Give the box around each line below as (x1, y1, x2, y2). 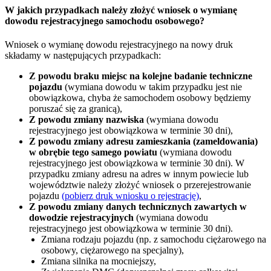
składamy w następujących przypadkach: (5, 50, 161, 61)
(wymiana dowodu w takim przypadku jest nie (62, 82, 242, 93)
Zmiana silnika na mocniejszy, (41, 256, 156, 267)
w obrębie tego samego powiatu (29, 147, 157, 158)
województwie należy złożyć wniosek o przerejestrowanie (29, 180, 251, 191)
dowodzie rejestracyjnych (29, 212, 134, 223)
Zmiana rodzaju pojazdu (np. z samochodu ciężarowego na (41, 234, 266, 245)
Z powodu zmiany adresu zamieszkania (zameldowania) (29, 136, 258, 147)
